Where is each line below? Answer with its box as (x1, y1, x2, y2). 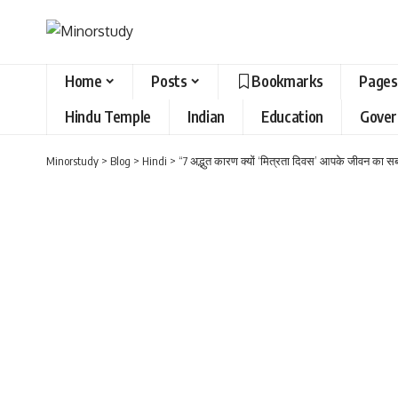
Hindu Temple (65, 107, 151, 127)
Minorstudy (46, 153, 99, 168)
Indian (187, 107, 225, 127)
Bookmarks (251, 71, 323, 92)
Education (260, 107, 323, 127)
